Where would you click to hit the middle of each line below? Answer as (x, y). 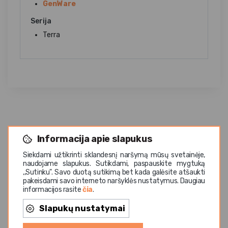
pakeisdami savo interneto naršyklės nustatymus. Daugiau (114, 181)
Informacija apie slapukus (95, 139)
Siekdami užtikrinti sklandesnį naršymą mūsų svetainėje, (114, 155)
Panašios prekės (114, 168)
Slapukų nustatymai (82, 208)
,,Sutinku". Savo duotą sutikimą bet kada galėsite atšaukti (114, 172)
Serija (41, 21)
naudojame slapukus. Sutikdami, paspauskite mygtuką (114, 163)
